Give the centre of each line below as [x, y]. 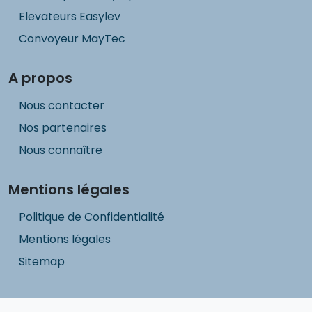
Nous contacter [62, 106]
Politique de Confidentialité [92, 217]
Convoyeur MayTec [72, 39]
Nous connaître [61, 150]
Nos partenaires [63, 128]
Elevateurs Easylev [70, 17]
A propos [40, 78]
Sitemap [42, 262]
